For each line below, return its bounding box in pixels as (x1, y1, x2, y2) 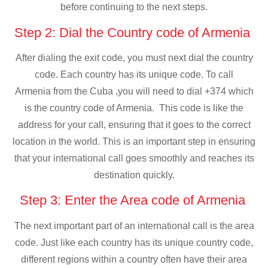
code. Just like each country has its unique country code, (15, 237, 253, 248)
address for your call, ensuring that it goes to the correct (17, 119, 251, 130)
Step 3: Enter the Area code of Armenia (19, 193, 249, 208)
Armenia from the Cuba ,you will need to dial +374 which (14, 86, 254, 96)
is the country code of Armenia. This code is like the (25, 102, 243, 113)
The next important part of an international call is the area (14, 220, 254, 231)
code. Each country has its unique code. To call (35, 69, 233, 80)
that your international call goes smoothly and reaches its (14, 153, 254, 163)
